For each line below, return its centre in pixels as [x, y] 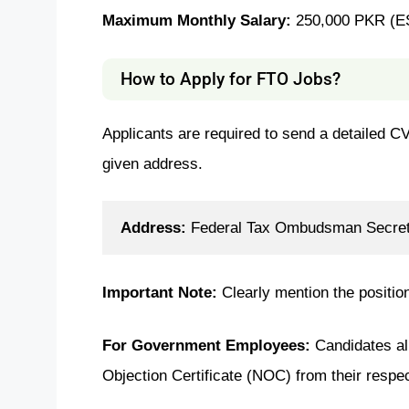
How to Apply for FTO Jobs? [231, 79]
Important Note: [162, 292]
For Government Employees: [209, 345]
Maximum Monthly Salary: [199, 20]
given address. [152, 163]
